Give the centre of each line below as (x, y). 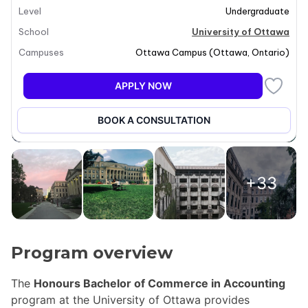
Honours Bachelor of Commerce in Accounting (159, 283)
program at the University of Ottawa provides (130, 299)
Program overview (92, 252)
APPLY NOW (143, 86)
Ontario (268, 52)
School (34, 32)
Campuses (41, 52)
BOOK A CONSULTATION (154, 120)
